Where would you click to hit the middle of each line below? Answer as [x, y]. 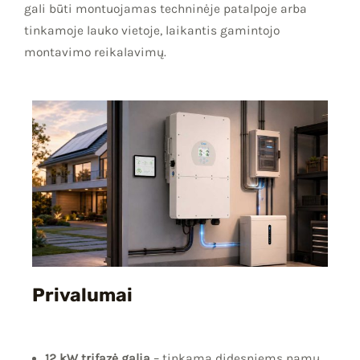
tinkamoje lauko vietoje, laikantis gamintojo [152, 31]
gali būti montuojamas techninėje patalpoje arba [166, 9]
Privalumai [82, 295]
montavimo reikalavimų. [95, 53]
